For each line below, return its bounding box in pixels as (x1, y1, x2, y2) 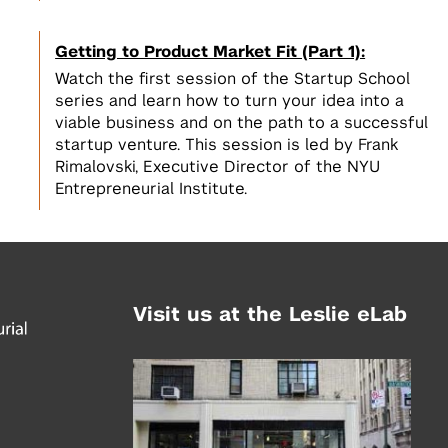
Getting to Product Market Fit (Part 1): (55, 44, 366, 60)
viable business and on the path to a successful (55, 115, 429, 131)
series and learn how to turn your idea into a (55, 93, 405, 109)
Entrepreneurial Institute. (55, 181, 248, 197)
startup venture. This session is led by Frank (55, 137, 399, 153)
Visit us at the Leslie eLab (133, 305, 408, 325)
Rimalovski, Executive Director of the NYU (55, 159, 381, 175)
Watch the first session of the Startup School (55, 71, 411, 87)
